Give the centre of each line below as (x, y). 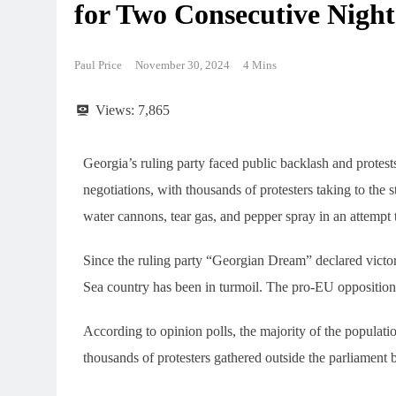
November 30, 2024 (183, 65)
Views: (115, 110)
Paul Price (98, 65)
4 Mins (260, 65)
